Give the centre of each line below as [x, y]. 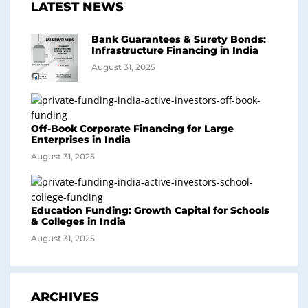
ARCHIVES [65, 297]
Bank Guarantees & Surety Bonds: [179, 39]
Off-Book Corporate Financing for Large [132, 128]
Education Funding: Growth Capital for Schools [150, 210]
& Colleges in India [78, 221]
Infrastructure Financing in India [175, 50]
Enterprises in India [81, 139]
